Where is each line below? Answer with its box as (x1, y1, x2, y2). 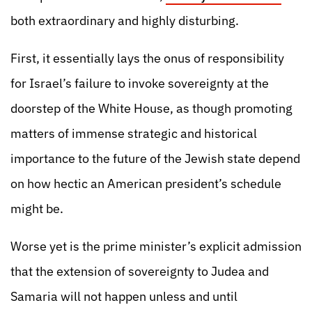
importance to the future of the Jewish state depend (10, 150, 300, 166)
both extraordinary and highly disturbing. (10, 13, 239, 29)
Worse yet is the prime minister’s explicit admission (10, 238, 302, 254)
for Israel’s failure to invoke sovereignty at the (10, 75, 269, 91)
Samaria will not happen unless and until (10, 288, 237, 304)
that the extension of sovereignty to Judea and (10, 263, 269, 279)
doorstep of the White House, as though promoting (10, 100, 292, 116)
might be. (10, 201, 63, 217)
